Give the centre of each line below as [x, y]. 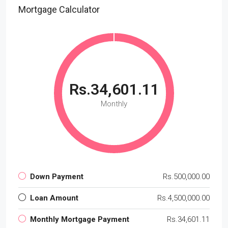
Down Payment [57, 176]
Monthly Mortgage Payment [80, 219]
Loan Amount [54, 198]
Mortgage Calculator [59, 9]
